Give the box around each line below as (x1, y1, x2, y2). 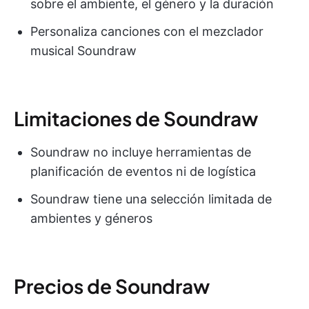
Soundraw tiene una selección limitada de (30, 192, 272, 207)
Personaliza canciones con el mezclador (30, 24, 263, 39)
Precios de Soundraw (14, 274, 210, 299)
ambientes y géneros (30, 211, 152, 226)
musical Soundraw (30, 43, 137, 59)
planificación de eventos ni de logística (30, 164, 256, 179)
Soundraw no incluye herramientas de (30, 145, 251, 160)
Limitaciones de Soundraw (14, 106, 258, 131)
